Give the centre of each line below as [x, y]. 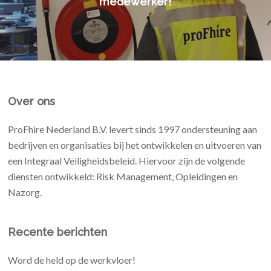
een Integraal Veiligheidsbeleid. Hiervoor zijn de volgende [127, 161]
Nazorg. [25, 192]
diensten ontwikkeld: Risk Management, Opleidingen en [123, 176]
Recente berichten [58, 232]
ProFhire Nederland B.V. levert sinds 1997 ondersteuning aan [133, 129]
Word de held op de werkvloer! [72, 260]
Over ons [32, 101]
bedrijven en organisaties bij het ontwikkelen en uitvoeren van [135, 145]
